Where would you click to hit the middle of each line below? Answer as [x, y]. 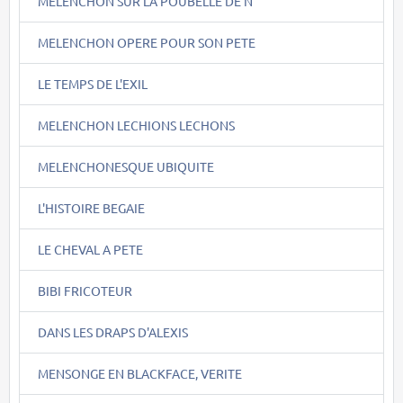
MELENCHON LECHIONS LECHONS [136, 125]
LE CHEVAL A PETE [90, 249]
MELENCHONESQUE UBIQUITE [126, 166]
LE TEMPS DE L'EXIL [93, 83]
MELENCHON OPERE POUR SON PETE [147, 42]
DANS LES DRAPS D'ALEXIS [113, 331]
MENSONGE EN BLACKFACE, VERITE [140, 373]
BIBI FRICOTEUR [85, 290]
